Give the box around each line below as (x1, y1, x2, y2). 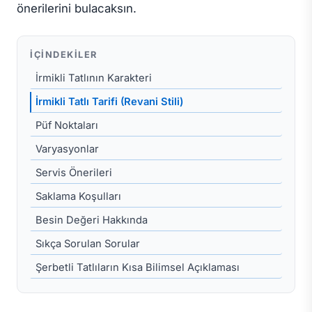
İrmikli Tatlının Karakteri (36, 71, 152, 84)
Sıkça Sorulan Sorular (36, 237, 140, 250)
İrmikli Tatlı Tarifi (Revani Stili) (36, 95, 183, 108)
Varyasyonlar (36, 142, 99, 155)
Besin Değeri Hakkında (36, 213, 148, 226)
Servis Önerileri (36, 166, 112, 179)
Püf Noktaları (36, 118, 98, 132)
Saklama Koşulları (36, 189, 121, 203)
